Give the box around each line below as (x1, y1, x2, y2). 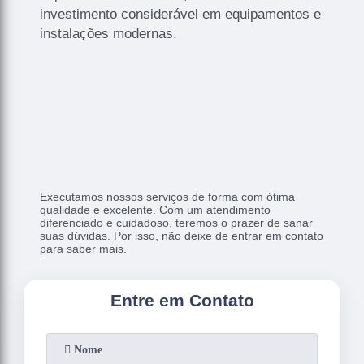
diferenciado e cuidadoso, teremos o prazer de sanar (40, 215, 314, 229)
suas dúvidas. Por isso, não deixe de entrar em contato (40, 228, 324, 242)
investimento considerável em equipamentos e (40, 6, 322, 22)
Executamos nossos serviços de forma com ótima (40, 189, 296, 203)
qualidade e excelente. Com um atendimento (40, 202, 271, 216)
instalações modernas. (40, 25, 178, 41)
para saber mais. (40, 241, 128, 255)
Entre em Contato (110, 290, 254, 310)
